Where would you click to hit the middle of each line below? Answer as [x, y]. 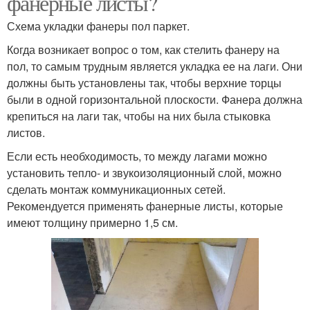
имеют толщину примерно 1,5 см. [92, 222]
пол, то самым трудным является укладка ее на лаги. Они [155, 66]
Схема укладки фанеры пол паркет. [98, 26]
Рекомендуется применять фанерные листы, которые [145, 206]
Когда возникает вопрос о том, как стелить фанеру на [143, 49]
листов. [26, 132]
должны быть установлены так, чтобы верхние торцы [144, 82]
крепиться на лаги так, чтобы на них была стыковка [139, 116]
